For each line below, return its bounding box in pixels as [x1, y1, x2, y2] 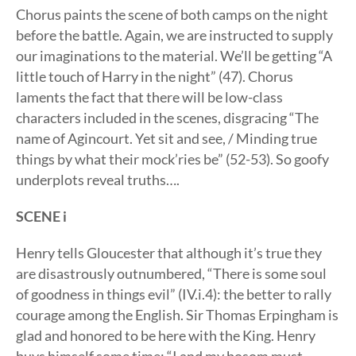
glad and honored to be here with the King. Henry [16, 327, 315, 344]
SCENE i [16, 207, 67, 225]
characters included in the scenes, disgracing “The [16, 109, 319, 126]
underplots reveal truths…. [16, 171, 180, 188]
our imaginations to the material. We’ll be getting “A [16, 47, 332, 64]
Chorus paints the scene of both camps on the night [16, 6, 328, 23]
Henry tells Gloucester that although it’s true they [16, 244, 322, 261]
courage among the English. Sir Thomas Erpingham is [16, 306, 339, 323]
